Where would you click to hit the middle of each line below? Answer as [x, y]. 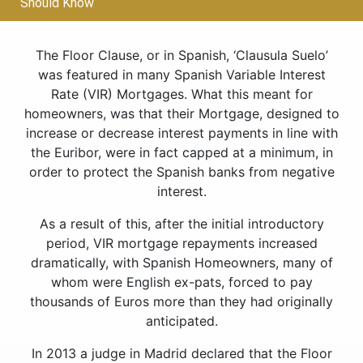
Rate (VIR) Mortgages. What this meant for [181, 94]
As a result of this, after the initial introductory [181, 224]
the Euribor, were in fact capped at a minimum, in [181, 152]
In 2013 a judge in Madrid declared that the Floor [181, 353]
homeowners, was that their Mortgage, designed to [181, 113]
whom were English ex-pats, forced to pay [181, 282]
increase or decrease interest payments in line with [181, 133]
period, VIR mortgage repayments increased [181, 243]
